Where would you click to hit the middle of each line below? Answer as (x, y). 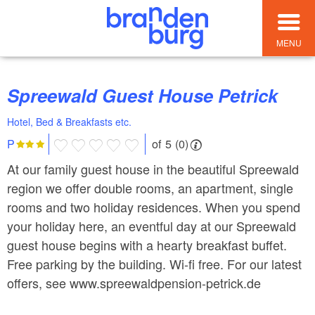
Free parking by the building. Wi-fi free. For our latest (154, 263)
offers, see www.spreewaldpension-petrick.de (134, 282)
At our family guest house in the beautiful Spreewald (153, 168)
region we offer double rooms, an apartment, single (150, 187)
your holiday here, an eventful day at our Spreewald (152, 225)
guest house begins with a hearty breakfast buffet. (147, 244)
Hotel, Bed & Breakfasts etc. (69, 122)
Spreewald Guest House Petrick (148, 96)
